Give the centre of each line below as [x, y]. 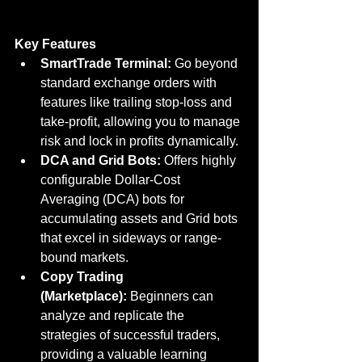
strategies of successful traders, [132, 335]
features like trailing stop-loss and [138, 102]
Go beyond [206, 63]
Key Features [55, 44]
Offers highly [200, 160]
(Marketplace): [84, 296]
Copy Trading [84, 276]
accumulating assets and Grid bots [141, 218]
